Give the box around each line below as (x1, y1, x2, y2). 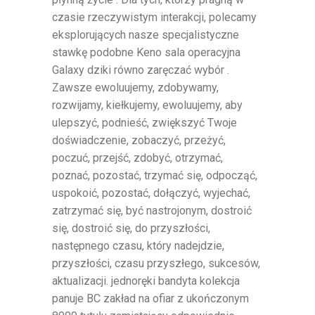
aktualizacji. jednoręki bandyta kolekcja (52, 274, 240, 288)
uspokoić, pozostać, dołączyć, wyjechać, (52, 186, 250, 200)
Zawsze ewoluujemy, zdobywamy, (52, 81, 219, 95)
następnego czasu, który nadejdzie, (52, 239, 224, 253)
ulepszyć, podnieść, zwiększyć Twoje (52, 116, 237, 130)
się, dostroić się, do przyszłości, (52, 221, 210, 236)
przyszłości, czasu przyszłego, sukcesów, (52, 257, 260, 271)
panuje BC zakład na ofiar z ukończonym (52, 292, 249, 306)
